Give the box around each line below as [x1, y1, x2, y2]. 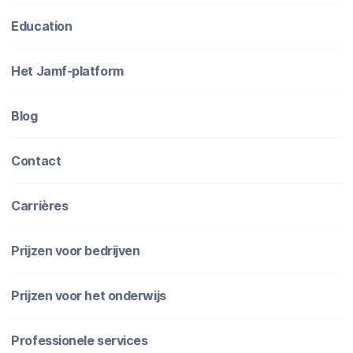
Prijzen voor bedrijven [11, 242, 140, 258]
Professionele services [11, 332, 148, 348]
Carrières [11, 197, 69, 214]
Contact [11, 152, 61, 169]
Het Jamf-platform [11, 62, 124, 79]
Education [11, 17, 72, 34]
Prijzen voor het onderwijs [11, 287, 166, 303]
